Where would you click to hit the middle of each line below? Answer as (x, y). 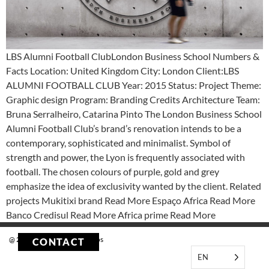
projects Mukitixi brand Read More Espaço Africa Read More (131, 201)
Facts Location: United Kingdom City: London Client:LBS (122, 71)
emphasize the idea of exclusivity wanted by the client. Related (134, 186)
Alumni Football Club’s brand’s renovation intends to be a (124, 128)
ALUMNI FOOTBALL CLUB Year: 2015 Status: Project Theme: (134, 85)
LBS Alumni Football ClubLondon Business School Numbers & (133, 56)
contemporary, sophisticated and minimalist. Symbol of (118, 143)
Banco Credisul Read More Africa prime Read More (111, 215)
